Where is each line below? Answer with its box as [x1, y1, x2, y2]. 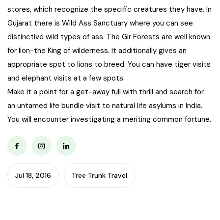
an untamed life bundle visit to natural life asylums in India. [7, 101, 202, 110]
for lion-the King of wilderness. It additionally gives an [7, 46, 187, 55]
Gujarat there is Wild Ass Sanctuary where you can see [7, 18, 193, 28]
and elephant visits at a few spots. [7, 73, 125, 83]
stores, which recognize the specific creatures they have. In [7, 4, 212, 14]
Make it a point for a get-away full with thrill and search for [7, 87, 204, 97]
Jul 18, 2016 [15, 171, 51, 180]
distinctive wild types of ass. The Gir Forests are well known [7, 32, 210, 42]
